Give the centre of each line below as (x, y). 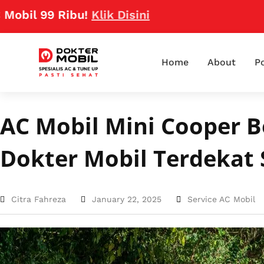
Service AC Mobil (221, 199)
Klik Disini (88, 15)
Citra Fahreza (39, 199)
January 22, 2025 (127, 199)
